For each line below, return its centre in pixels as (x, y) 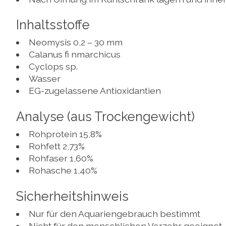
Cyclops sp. (53, 67)
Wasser (44, 79)
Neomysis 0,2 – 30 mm (75, 42)
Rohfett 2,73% (56, 146)
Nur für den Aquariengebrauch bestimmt (114, 213)
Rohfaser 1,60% (61, 158)
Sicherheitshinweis (72, 196)
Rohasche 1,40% (63, 170)
